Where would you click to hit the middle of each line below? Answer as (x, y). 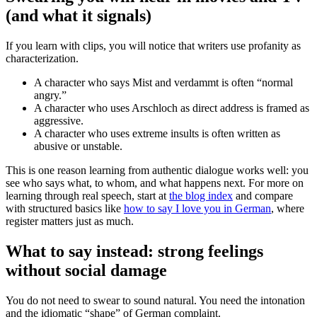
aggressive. (59, 121)
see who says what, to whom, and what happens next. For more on (155, 183)
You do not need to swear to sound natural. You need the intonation (155, 301)
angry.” (50, 96)
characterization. (42, 59)
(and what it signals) (79, 16)
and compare (263, 196)
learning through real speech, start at (87, 196)
